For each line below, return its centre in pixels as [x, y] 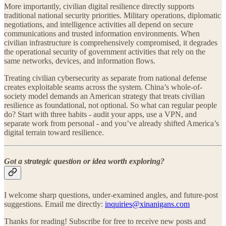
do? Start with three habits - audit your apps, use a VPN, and [100, 115]
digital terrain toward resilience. [54, 133]
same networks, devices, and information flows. [80, 61]
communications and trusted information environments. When [102, 34]
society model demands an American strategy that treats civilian [104, 96]
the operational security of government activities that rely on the [105, 52]
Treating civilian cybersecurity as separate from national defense [105, 78]
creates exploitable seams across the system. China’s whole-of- [103, 87]
